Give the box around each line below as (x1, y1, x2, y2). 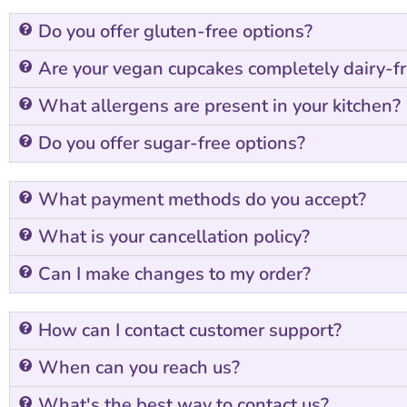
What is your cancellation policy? (38, 223, 310, 249)
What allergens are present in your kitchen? (38, 93, 401, 118)
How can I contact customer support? (38, 317, 342, 342)
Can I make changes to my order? (38, 261, 311, 286)
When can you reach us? (38, 354, 240, 380)
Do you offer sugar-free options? (38, 130, 305, 155)
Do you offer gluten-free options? (38, 18, 313, 44)
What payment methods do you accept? (38, 186, 366, 212)
